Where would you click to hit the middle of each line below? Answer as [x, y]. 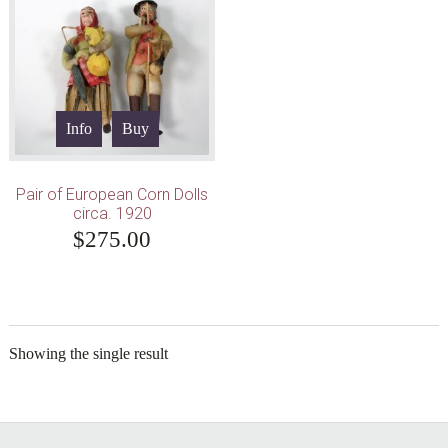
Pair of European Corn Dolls [112, 195]
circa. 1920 [112, 214]
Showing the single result [88, 354]
